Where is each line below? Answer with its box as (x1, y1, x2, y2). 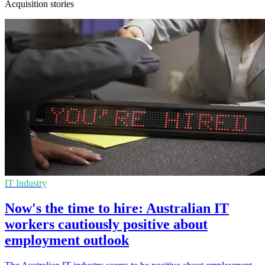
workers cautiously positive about (5, 216, 208, 232)
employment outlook (5, 232, 129, 248)
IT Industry (5, 177, 47, 188)
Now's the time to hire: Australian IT (5, 200, 229, 216)
